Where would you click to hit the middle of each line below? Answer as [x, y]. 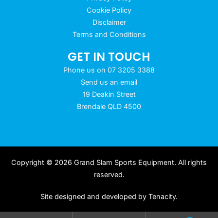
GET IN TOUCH [109, 56]
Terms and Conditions [109, 34]
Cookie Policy [109, 10]
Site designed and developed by [94, 196]
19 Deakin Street [109, 94]
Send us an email [109, 82]
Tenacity [162, 196]
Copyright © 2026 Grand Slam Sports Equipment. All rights [109, 162]
